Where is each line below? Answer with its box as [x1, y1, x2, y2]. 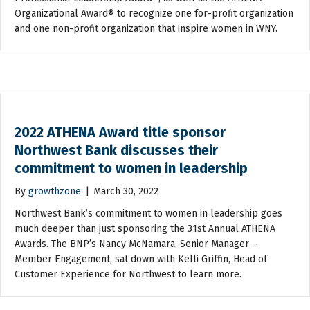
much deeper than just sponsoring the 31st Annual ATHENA [15, 222, 275, 235]
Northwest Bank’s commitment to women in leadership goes [15, 207, 282, 219]
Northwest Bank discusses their [15, 141, 218, 158]
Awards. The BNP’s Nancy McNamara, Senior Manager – [15, 237, 257, 250]
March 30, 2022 [93, 185, 158, 197]
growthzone [28, 185, 81, 197]
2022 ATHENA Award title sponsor [15, 123, 226, 140]
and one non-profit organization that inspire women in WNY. [15, 22, 277, 35]
